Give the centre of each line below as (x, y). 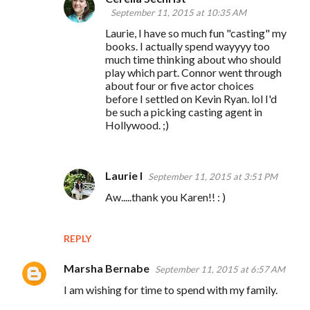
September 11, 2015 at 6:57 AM (220, 269)
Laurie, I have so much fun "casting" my (196, 33)
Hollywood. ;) (137, 125)
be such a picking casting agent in (184, 111)
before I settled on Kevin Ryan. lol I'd (191, 98)
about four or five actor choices (180, 85)
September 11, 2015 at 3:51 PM (213, 176)
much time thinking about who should (193, 59)
